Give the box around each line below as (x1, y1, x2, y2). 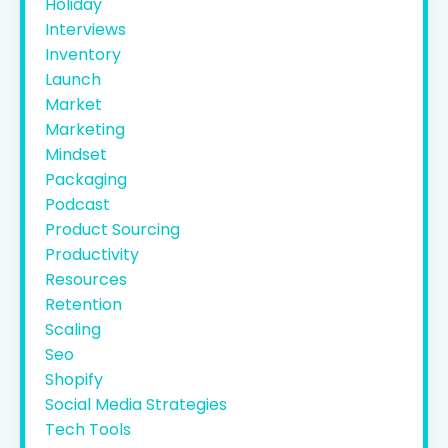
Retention (45, 292, 122, 316)
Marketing (45, 117, 125, 141)
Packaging (45, 167, 127, 191)
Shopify (45, 367, 103, 391)
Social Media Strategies (45, 392, 227, 416)
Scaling (45, 317, 101, 341)
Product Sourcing (45, 217, 180, 241)
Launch (45, 67, 101, 91)
